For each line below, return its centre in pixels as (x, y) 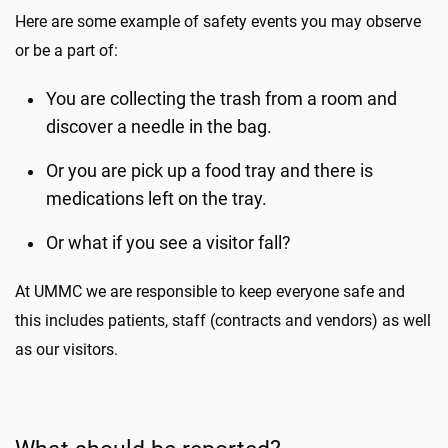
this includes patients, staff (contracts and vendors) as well (223, 320)
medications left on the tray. (157, 199)
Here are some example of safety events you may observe (218, 21)
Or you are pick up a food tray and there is (210, 171)
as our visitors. (66, 349)
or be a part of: (66, 50)
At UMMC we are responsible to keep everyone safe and (210, 291)
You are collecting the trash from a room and (222, 99)
